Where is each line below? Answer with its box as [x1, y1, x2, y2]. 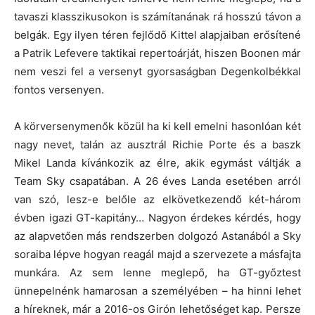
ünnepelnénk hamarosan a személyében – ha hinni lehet [14, 283, 301, 297]
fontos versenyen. [14, 82, 104, 96]
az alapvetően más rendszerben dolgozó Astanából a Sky [14, 229, 301, 243]
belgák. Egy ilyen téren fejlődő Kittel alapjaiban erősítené [14, 27, 301, 41]
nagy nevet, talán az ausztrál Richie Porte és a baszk [14, 137, 301, 151]
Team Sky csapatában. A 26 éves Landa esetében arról [14, 174, 301, 188]
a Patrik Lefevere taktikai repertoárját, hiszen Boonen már [14, 46, 301, 60]
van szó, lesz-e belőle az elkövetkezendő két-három [14, 192, 301, 206]
